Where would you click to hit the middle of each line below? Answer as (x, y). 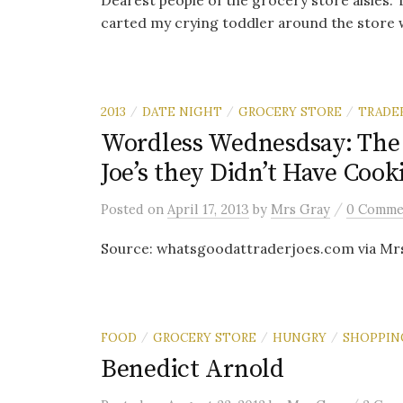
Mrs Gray (300, 209)
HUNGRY (300, 337)
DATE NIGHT (182, 112)
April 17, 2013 (208, 209)
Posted (124, 209)
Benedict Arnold (193, 369)
